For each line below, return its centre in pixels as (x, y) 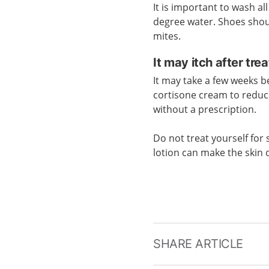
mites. (167, 36)
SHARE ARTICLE (198, 244)
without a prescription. (205, 109)
